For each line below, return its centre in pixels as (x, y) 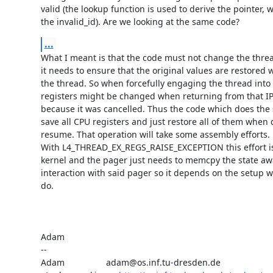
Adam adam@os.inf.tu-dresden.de (130, 262)
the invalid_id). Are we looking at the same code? (140, 21)
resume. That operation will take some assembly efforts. (155, 134)
